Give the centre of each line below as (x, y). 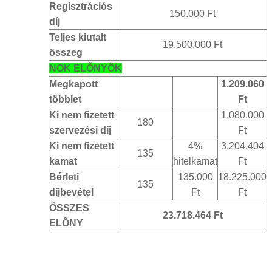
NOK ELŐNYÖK (86, 68)
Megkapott (73, 84)
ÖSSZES (69, 208)
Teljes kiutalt (78, 37)
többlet (65, 99)
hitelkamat (195, 161)
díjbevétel (71, 192)
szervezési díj (80, 130)
